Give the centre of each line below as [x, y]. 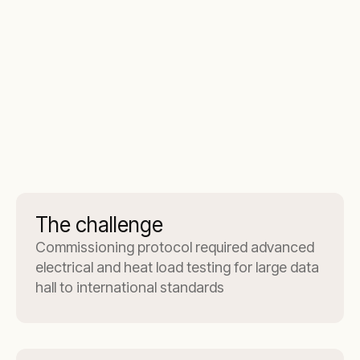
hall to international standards [130, 287]
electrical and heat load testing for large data [177, 267]
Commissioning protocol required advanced [175, 247]
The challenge [99, 225]
